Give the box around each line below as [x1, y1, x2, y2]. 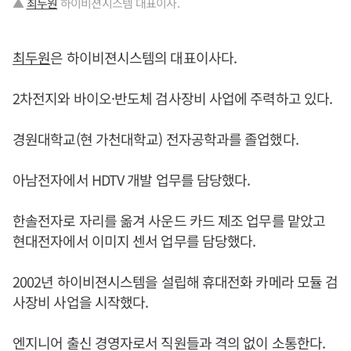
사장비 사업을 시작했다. [13, 291, 149, 312]
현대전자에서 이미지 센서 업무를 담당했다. [13, 230, 256, 251]
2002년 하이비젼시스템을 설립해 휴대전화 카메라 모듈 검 [13, 271, 338, 291]
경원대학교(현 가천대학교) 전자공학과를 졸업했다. [13, 128, 299, 149]
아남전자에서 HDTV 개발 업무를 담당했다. [13, 169, 251, 190]
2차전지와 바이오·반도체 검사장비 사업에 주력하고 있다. [13, 88, 333, 108]
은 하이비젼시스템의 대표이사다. [50, 47, 237, 67]
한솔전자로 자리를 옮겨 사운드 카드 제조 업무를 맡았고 [13, 210, 326, 230]
